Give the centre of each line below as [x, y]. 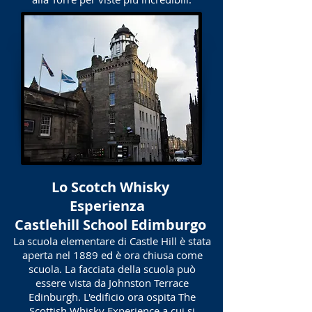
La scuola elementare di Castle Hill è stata [112, 241]
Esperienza [107, 206]
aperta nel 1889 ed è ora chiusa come [112, 255]
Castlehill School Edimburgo [110, 225]
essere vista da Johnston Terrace [112, 283]
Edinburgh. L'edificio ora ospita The [112, 297]
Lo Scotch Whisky [110, 187]
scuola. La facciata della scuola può [112, 269]
